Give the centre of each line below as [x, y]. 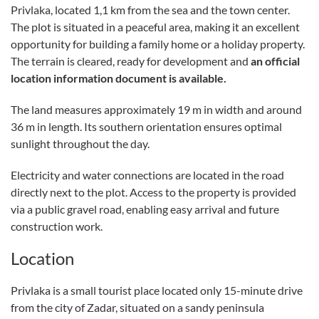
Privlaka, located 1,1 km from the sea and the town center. [150, 9]
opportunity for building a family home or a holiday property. [158, 43]
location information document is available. [119, 78]
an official [275, 61]
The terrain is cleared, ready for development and [131, 61]
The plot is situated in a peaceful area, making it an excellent [155, 26]
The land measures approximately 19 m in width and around [156, 109]
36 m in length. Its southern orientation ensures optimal [146, 126]
